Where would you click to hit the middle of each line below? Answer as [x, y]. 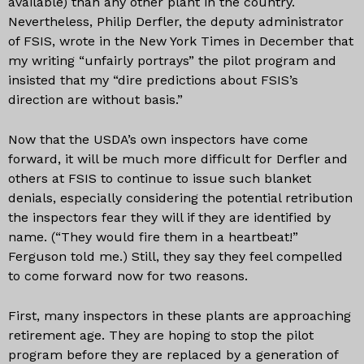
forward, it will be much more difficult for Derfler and [178, 159]
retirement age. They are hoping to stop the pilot [161, 335]
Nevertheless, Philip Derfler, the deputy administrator [176, 22]
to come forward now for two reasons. [128, 276]
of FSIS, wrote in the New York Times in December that [181, 41]
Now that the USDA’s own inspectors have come [158, 139]
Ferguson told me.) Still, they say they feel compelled [175, 256]
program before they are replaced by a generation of [173, 355]
